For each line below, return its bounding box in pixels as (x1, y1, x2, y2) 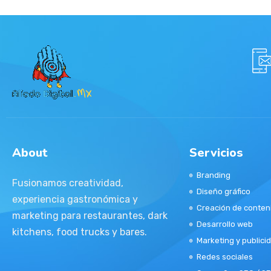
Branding (197, 171, 230, 180)
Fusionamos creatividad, (12, 177, 123, 189)
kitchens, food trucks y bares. (12, 226, 147, 238)
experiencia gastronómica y (12, 194, 138, 205)
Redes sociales (197, 252, 253, 261)
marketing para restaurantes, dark (12, 210, 168, 221)
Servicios (189, 145, 243, 161)
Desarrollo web (197, 220, 253, 229)
